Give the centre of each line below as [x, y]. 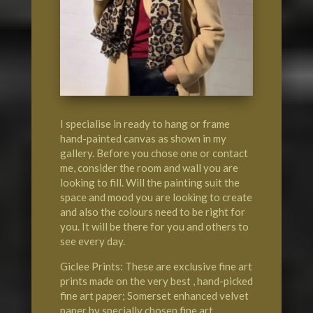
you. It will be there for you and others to [154, 226]
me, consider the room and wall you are [149, 167]
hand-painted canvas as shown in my [143, 138]
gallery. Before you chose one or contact [154, 153]
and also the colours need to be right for [152, 211]
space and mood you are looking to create [156, 197]
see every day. [92, 241]
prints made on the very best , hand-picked [156, 281]
